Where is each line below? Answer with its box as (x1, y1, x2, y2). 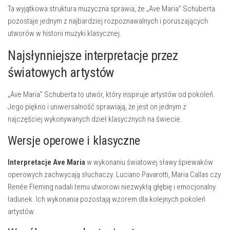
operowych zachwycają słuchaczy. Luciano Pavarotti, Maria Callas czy (8, 170, 221, 179)
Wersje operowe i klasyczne (8, 133, 141, 148)
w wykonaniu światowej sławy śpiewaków (85, 158, 213, 167)
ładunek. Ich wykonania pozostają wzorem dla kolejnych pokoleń (8, 195, 205, 204)
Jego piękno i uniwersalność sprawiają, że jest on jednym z (8, 102, 186, 111)
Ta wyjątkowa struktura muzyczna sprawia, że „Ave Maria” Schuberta (8, 4, 215, 13)
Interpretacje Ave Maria (8, 158, 85, 167)
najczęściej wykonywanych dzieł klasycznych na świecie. (8, 114, 182, 124)
